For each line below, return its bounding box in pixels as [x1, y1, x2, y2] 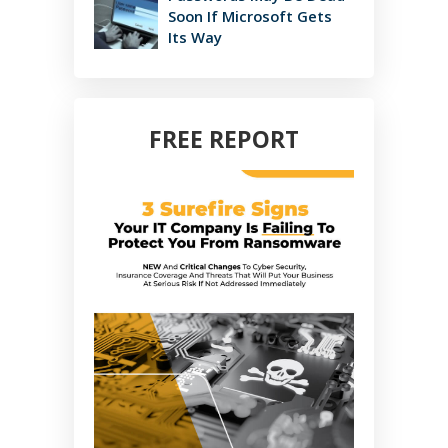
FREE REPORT [149, 123, 299, 156]
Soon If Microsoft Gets [168, 6, 332, 27]
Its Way [168, 27, 226, 48]
